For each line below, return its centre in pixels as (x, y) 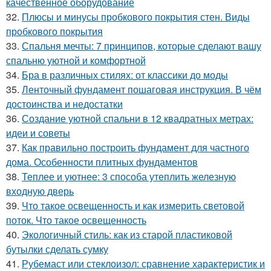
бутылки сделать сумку (57, 249)
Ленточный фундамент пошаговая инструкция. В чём (142, 89)
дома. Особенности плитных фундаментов (102, 162)
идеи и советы (38, 133)
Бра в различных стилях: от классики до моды (125, 75)
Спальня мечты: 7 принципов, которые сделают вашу (142, 46)
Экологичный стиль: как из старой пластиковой (127, 234)
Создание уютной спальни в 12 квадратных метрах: (138, 118)
